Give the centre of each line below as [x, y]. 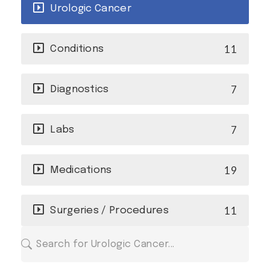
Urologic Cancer [91, 8]
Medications [81, 170]
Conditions [77, 49]
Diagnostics [80, 89]
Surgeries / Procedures [109, 210]
